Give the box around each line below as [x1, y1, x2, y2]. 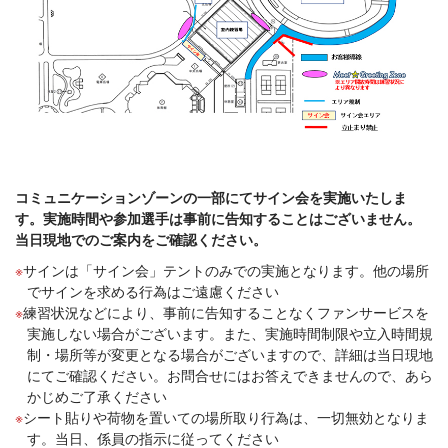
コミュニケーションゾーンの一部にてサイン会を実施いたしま [15, 186, 407, 207]
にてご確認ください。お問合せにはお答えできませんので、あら [27, 364, 433, 385]
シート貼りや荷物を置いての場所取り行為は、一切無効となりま [23, 406, 429, 427]
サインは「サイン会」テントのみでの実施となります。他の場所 [23, 259, 429, 280]
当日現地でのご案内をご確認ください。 [15, 228, 281, 249]
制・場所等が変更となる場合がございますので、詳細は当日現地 [27, 343, 433, 364]
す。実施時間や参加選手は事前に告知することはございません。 [15, 207, 421, 228]
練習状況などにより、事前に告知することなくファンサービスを [23, 301, 429, 322]
